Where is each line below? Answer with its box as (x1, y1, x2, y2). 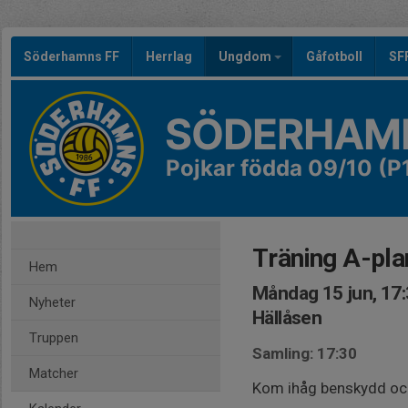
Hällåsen (252, 307, 322, 329)
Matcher (29, 365, 78, 382)
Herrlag (146, 49, 192, 64)
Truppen (29, 330, 78, 346)
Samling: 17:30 (252, 344, 357, 362)
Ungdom (219, 49, 274, 64)
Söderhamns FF (24, 49, 119, 64)
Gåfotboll (306, 49, 362, 64)
